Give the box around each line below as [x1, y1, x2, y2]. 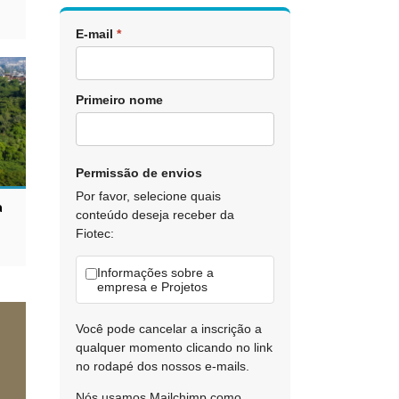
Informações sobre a [96, 265, 214, 280]
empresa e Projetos [96, 280, 208, 294]
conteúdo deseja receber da [75, 208, 234, 222]
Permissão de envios [75, 166, 202, 180]
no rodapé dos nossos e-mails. [75, 359, 249, 373]
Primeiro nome [75, 93, 163, 107]
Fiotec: [75, 226, 114, 240]
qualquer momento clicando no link [75, 340, 273, 354]
